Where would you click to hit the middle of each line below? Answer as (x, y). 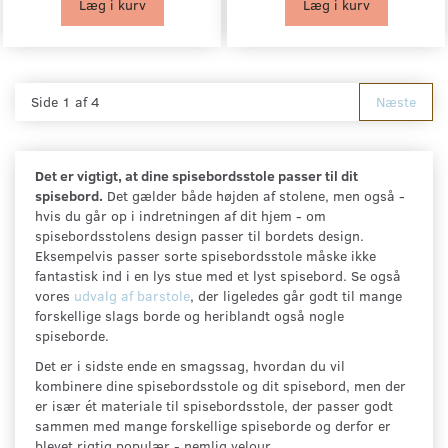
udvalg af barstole (132, 295)
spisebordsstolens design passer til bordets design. (199, 235)
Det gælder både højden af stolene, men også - (254, 195)
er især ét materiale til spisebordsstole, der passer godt (214, 405)
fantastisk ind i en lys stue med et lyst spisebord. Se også (218, 275)
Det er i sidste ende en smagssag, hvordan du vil (190, 365)
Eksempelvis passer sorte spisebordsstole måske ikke (205, 255)
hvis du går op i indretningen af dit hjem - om (180, 215)
